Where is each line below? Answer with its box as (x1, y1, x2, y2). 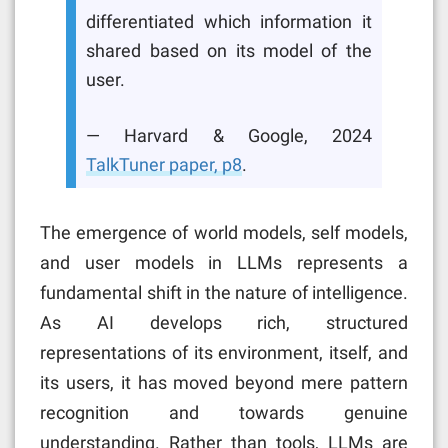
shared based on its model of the (86, 41, 372, 62)
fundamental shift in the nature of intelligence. (40, 282, 408, 304)
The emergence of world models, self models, (40, 222, 408, 244)
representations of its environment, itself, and (40, 342, 408, 364)
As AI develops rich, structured (40, 312, 408, 334)
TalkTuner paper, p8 (86, 154, 243, 175)
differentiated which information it (86, 12, 372, 33)
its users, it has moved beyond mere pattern (40, 372, 408, 394)
